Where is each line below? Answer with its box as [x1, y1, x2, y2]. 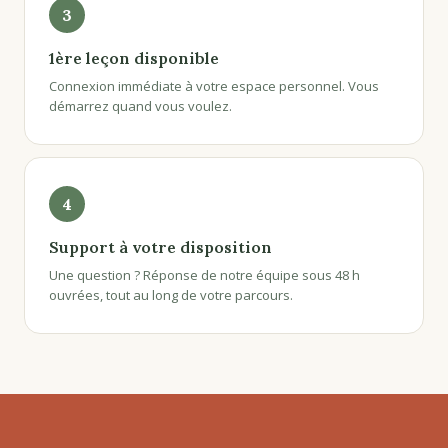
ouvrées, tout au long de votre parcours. [49, 286, 293, 304]
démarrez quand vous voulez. [49, 97, 232, 115]
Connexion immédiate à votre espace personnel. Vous [49, 77, 379, 95]
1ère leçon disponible [49, 48, 219, 68]
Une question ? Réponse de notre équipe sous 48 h [49, 266, 360, 284]
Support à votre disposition [49, 237, 272, 257]
